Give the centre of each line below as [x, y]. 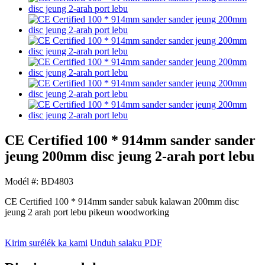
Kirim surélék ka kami [46, 243]
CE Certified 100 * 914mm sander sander [130, 140]
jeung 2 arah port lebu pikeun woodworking [87, 212]
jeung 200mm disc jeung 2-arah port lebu [130, 156]
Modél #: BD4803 [39, 181]
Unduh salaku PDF [126, 243]
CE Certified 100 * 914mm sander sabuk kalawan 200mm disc [122, 201]
